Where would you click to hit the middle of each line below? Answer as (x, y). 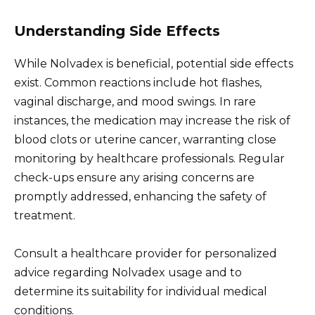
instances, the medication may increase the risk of (152, 121)
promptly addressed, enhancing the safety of (140, 197)
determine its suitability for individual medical (141, 292)
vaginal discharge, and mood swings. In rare (135, 102)
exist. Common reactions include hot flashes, (138, 83)
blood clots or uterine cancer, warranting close (145, 140)
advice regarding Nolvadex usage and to (128, 273)
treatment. (45, 216)
